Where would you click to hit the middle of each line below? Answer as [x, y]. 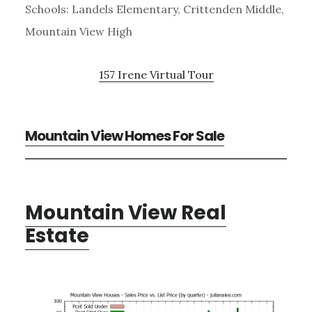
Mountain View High [78, 31]
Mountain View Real [125, 212]
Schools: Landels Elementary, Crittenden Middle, [154, 9]
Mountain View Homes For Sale [124, 135]
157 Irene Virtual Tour [156, 74]
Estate [57, 235]
